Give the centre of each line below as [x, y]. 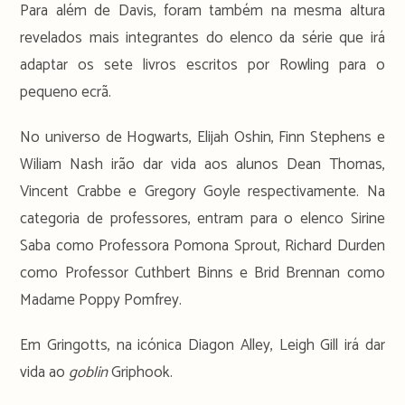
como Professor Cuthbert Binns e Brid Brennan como [202, 273]
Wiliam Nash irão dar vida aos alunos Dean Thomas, [202, 164]
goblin [89, 372]
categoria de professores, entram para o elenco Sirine [202, 218]
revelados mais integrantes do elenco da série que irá [202, 38]
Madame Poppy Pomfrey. [101, 300]
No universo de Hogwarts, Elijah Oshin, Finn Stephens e [202, 137]
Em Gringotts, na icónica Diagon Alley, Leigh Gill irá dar [202, 345]
